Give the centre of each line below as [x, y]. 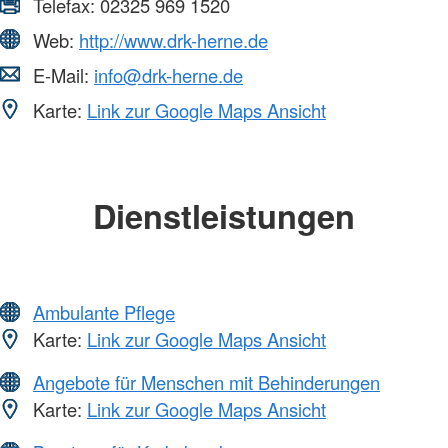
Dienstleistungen [224, 215]
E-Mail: [61, 74]
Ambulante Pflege [104, 312]
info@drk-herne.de [168, 74]
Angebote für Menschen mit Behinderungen [206, 382]
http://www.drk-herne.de [173, 39]
